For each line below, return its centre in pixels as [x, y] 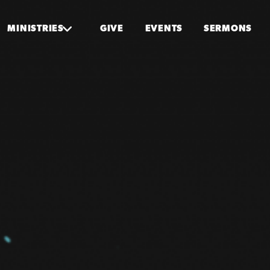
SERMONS [228, 29]
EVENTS [164, 29]
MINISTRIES [36, 29]
